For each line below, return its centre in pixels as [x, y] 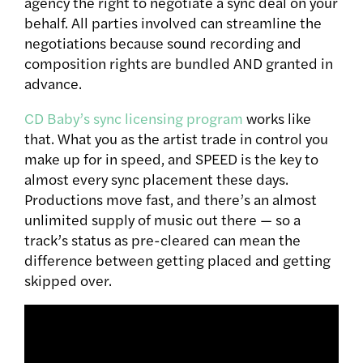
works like [277, 118]
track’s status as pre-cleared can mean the [162, 240]
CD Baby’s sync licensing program [134, 118]
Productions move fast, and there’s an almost [171, 199]
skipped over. [70, 280]
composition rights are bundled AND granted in [179, 63]
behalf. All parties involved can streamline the [173, 23]
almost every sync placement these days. [156, 179]
